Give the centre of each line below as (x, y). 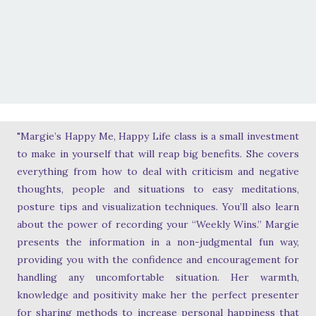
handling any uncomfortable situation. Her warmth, (158, 277)
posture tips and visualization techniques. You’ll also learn (158, 206)
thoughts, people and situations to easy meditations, (158, 189)
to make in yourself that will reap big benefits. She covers (158, 153)
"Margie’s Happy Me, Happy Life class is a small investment (158, 136)
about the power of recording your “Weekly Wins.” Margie (158, 224)
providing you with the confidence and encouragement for (158, 259)
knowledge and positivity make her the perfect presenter (158, 294)
